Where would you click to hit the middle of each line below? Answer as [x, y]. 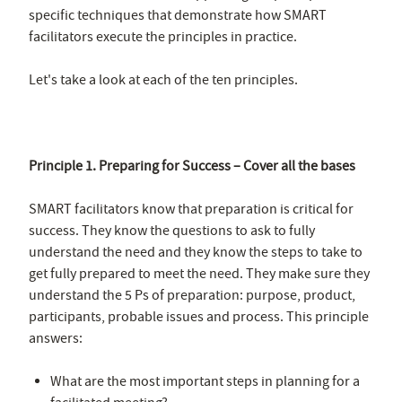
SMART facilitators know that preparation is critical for [191, 209]
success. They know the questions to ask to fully [172, 230]
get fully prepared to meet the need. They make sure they [199, 273]
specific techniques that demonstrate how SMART [178, 15]
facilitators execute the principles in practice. [163, 36]
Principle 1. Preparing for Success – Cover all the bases [192, 166]
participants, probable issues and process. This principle [199, 316]
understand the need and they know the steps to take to [196, 252]
